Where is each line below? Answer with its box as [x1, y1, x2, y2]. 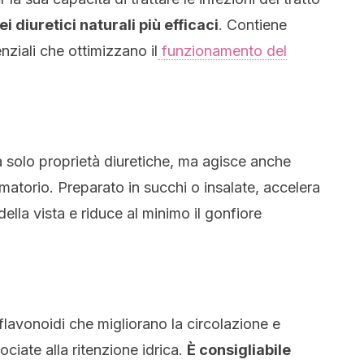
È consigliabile [187, 341, 291, 358]
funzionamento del [158, 42, 287, 59]
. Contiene [219, 16, 287, 33]
